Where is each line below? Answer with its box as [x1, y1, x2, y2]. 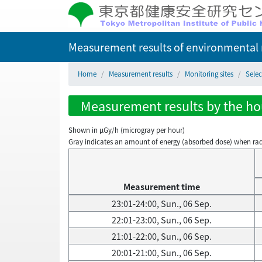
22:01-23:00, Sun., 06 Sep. [112, 213, 212, 226]
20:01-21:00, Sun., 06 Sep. [112, 246, 212, 259]
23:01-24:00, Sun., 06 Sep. [112, 197, 212, 210]
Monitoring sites [185, 69, 233, 78]
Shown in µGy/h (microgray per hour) [68, 125, 185, 135]
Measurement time [123, 180, 200, 193]
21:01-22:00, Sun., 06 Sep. [112, 230, 212, 243]
